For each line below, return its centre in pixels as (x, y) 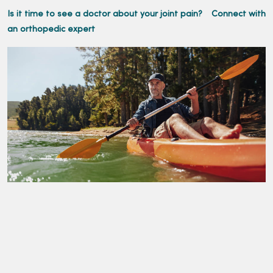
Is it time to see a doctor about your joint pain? (105, 15)
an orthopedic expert (51, 30)
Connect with (239, 15)
